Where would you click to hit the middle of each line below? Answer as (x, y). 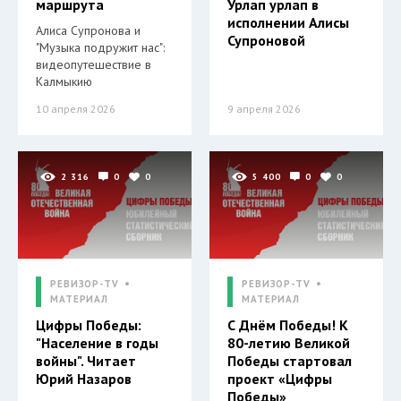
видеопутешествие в (94, 64)
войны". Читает (86, 361)
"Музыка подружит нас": (100, 47)
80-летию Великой (289, 343)
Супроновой (266, 40)
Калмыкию (64, 81)
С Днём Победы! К (288, 325)
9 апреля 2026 (264, 109)
